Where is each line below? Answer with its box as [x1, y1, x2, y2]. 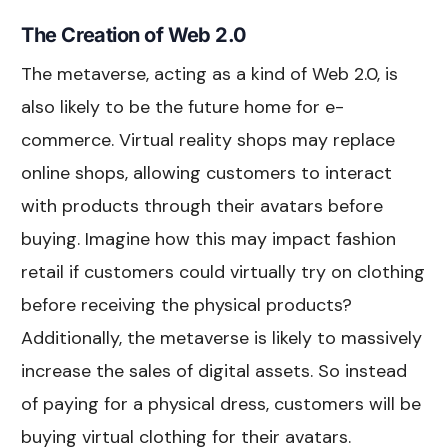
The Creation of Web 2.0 [21, 23, 246, 48]
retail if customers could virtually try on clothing [21, 260, 426, 285]
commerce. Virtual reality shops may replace [21, 128, 396, 153]
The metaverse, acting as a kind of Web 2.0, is [21, 62, 399, 87]
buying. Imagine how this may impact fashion [21, 227, 397, 252]
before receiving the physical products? [21, 293, 353, 318]
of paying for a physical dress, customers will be [21, 392, 422, 417]
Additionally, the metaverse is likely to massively [21, 326, 423, 351]
